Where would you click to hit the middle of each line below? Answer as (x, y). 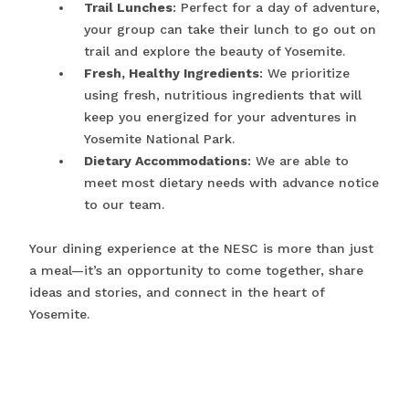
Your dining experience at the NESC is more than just (201, 249)
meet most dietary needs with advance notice (231, 183)
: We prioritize (304, 73)
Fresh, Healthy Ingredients (172, 73)
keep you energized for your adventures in (220, 117)
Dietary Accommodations (166, 161)
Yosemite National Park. (159, 139)
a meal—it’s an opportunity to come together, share (196, 271)
